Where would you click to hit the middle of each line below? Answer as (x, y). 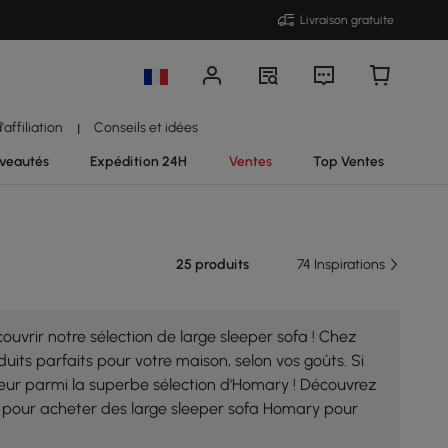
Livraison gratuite (347, 20)
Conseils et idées (145, 127)
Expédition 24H (138, 161)
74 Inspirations (342, 264)
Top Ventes (348, 161)
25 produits (212, 264)
